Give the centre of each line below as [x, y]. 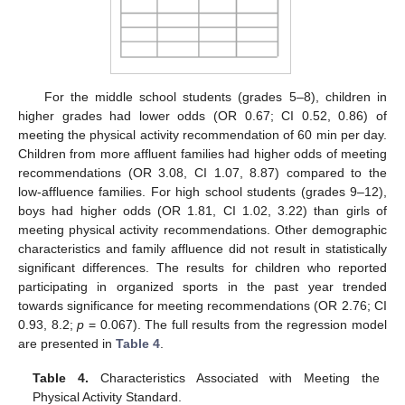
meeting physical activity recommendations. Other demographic [202, 229]
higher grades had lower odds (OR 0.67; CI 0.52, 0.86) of [202, 115]
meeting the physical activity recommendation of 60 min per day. [202, 134]
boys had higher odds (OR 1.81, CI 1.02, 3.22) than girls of [202, 210]
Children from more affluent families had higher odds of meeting [202, 153]
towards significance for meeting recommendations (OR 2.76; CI [202, 305]
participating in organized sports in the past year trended [202, 286]
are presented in [67, 343]
